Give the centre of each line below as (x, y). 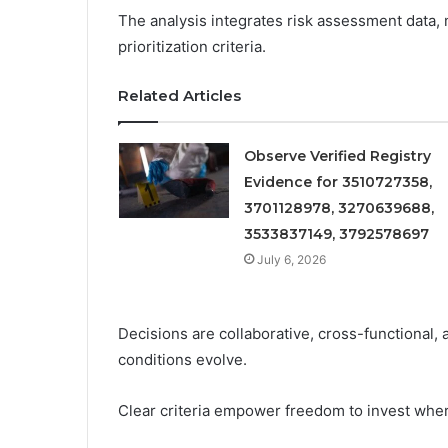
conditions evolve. (182, 359)
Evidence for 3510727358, (337, 181)
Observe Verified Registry (337, 155)
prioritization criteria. (192, 46)
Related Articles (179, 95)
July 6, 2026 (291, 259)
